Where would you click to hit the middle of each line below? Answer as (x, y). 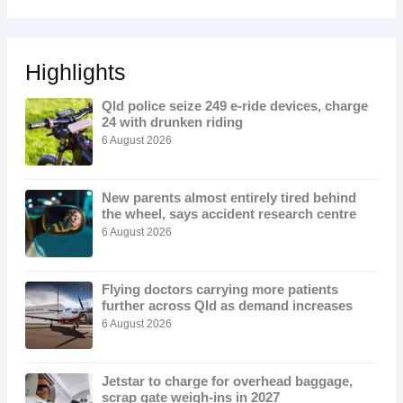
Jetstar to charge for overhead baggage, (227, 382)
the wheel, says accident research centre (228, 215)
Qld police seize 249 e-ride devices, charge (234, 107)
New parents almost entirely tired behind (228, 198)
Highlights (75, 73)
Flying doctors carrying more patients (219, 290)
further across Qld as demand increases (227, 306)
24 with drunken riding (172, 123)
